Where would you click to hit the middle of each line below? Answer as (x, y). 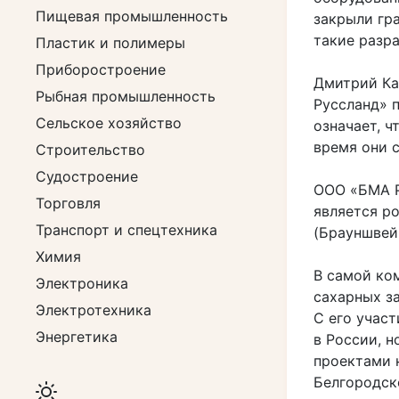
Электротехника (94, 310)
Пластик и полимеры (110, 43)
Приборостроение (101, 69)
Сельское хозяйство (109, 123)
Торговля (68, 203)
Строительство (90, 150)
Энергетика (77, 337)
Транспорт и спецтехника (126, 230)
